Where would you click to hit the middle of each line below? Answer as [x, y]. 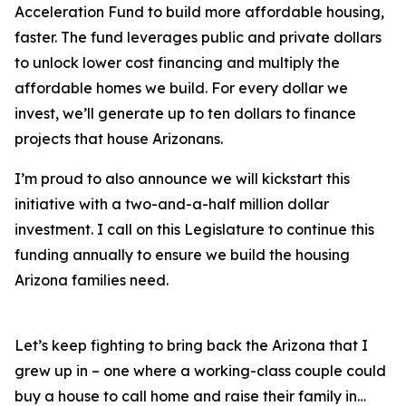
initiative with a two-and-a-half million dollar [172, 204]
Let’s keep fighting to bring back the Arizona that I [191, 345]
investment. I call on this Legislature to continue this [194, 229]
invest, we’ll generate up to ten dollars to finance [185, 113]
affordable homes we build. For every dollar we [181, 88]
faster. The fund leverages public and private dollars [198, 37]
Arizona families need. [92, 280]
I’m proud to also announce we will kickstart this [182, 179]
